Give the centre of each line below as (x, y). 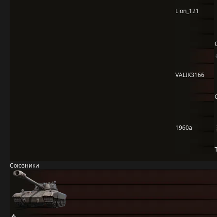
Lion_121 (187, 11)
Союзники (24, 165)
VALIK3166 (190, 75)
